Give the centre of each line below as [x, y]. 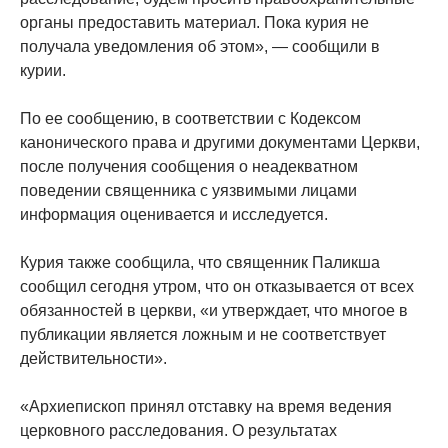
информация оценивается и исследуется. [174, 215]
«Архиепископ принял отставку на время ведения [206, 407]
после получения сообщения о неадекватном [189, 167]
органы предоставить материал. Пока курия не [194, 23]
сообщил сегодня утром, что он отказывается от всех [217, 287]
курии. [43, 71]
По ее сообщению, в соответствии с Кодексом [190, 119]
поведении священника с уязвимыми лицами [188, 191]
